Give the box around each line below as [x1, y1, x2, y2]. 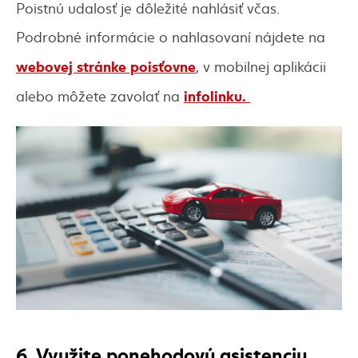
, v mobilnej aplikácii [196, 56, 326, 77]
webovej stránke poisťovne [16, 55, 196, 77]
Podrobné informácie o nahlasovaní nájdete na [16, 26, 325, 47]
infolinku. [184, 85, 250, 106]
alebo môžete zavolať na [16, 86, 184, 106]
